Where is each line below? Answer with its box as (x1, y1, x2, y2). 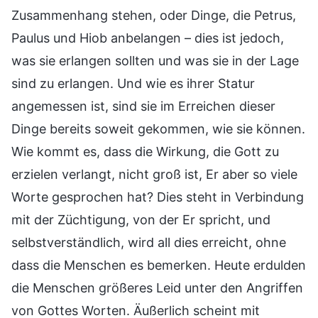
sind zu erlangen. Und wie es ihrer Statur (11, 75, 255, 91)
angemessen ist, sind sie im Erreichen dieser (11, 98, 275, 114)
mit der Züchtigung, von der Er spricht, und (11, 212, 270, 227)
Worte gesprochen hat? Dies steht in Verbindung (11, 189, 304, 204)
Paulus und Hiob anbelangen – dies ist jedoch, (11, 30, 284, 45)
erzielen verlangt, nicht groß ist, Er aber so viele (11, 166, 297, 182)
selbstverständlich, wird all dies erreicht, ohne (11, 234, 286, 250)
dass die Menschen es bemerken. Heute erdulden (11, 257, 306, 273)
